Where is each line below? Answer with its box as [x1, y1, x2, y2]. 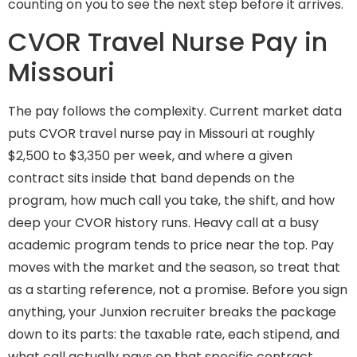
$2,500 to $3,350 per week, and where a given [8, 146, 292, 165]
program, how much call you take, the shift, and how [8, 190, 335, 210]
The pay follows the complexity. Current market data [8, 101, 342, 120]
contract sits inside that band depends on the [8, 168, 295, 187]
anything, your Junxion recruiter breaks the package [8, 302, 336, 321]
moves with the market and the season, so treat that [8, 257, 340, 277]
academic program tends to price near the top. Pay [8, 235, 334, 254]
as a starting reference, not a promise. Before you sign [8, 280, 347, 299]
